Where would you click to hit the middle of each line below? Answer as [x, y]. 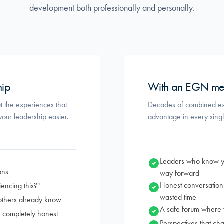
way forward [180, 173]
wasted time [178, 197]
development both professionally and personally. [112, 8]
